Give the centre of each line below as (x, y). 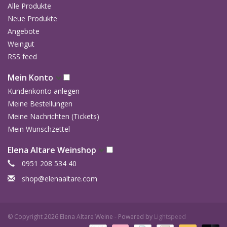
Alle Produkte (29, 6)
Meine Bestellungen (40, 104)
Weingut (21, 44)
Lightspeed (170, 217)
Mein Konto (31, 78)
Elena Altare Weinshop (53, 150)
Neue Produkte (32, 19)
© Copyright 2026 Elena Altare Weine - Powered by (81, 217)
